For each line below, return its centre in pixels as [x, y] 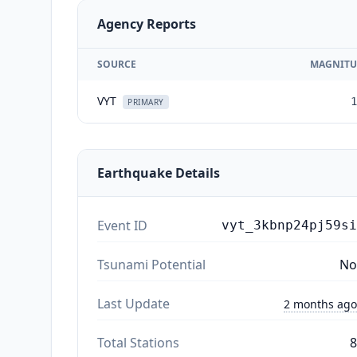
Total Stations [138, 342]
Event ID [122, 225]
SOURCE [117, 64]
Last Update [133, 303]
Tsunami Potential [151, 264]
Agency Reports [147, 24]
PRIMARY [146, 102]
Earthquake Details [159, 173]
